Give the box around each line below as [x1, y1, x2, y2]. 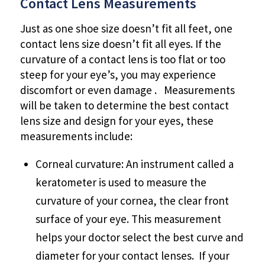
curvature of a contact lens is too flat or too [20, 51, 225, 66]
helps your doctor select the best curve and [35, 230, 244, 244]
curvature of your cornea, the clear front [35, 193, 229, 208]
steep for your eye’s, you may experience [20, 67, 216, 82]
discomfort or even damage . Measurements [20, 82, 235, 97]
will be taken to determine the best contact [20, 98, 229, 112]
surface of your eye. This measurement [35, 211, 221, 226]
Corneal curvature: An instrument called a [35, 156, 234, 171]
